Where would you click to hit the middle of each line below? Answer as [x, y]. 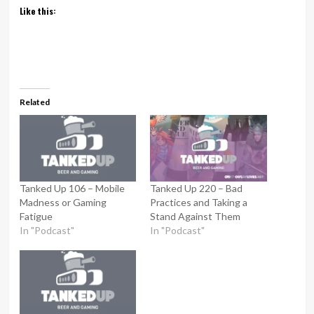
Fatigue [36, 217]
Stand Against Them [195, 217]
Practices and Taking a [199, 203]
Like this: [37, 11]
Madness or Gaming [63, 203]
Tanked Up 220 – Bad [196, 189]
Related [34, 102]
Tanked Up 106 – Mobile [72, 189]
